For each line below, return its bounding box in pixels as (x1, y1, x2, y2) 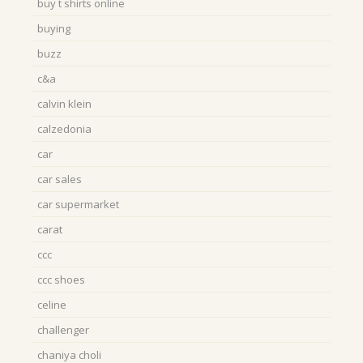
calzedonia (37, 122, 92, 136)
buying (37, 21, 70, 36)
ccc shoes (37, 272, 85, 287)
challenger (37, 322, 89, 337)
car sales (37, 172, 82, 186)
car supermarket (37, 197, 119, 211)
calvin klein (37, 96, 92, 111)
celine (37, 297, 66, 312)
